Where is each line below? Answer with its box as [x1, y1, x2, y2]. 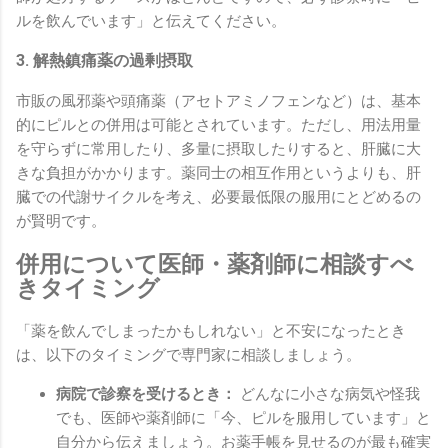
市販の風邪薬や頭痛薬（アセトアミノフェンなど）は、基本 [16, 92, 421, 111]
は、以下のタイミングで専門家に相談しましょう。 [16, 345, 361, 364]
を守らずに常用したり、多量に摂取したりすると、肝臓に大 [16, 140, 421, 159]
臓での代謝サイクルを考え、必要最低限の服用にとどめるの [16, 188, 421, 207]
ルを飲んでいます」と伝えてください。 [16, 12, 286, 31]
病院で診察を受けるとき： [56, 384, 236, 403]
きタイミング [16, 274, 160, 301]
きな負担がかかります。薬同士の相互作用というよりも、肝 [16, 164, 421, 183]
